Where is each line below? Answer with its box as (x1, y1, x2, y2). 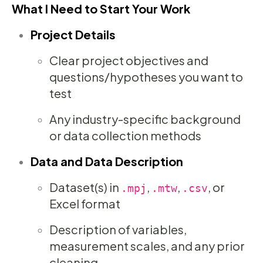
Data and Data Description (31, 154, 183, 169)
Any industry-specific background (49, 112, 241, 127)
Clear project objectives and (49, 53, 208, 68)
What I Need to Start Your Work (12, 1, 190, 16)
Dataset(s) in (49, 180, 121, 195)
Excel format (49, 196, 120, 211)
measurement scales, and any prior (49, 238, 245, 254)
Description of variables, (49, 222, 187, 237)
